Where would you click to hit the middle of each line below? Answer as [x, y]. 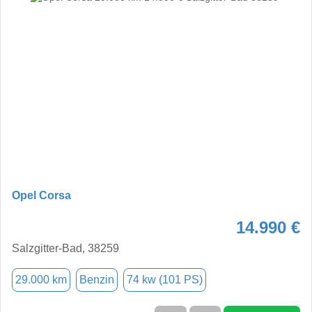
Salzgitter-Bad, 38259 [65, 248]
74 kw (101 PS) [165, 279]
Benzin [97, 279]
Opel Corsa [41, 195]
